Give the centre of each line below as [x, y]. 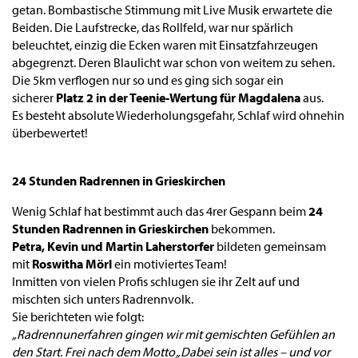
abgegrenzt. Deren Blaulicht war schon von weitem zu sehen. [175, 62]
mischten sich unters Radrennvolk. [104, 299]
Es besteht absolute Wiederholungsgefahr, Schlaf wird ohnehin [178, 115]
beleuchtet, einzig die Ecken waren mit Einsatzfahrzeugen [165, 45]
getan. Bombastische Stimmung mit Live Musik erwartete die [172, 10]
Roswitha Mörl [73, 264]
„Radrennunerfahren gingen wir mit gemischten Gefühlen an [173, 334]
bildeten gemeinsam [270, 246]
